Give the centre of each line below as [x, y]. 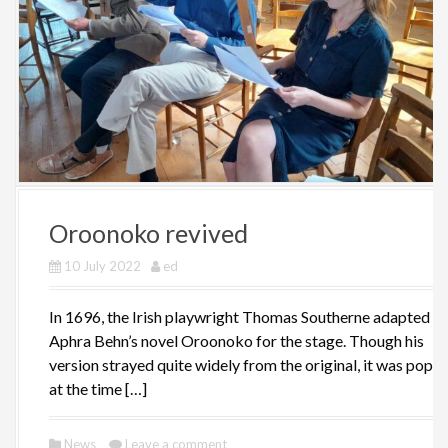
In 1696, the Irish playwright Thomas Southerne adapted [239, 317]
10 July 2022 [102, 266]
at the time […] [98, 389]
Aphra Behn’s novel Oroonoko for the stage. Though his [236, 341]
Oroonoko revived [148, 233]
